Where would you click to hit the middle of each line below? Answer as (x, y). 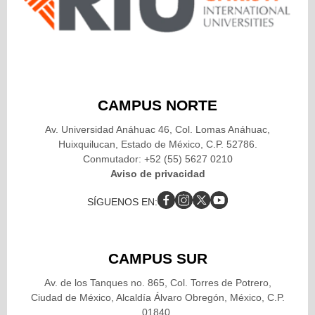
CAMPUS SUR (157, 258)
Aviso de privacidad (157, 173)
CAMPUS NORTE (157, 105)
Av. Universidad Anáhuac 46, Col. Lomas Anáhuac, (157, 129)
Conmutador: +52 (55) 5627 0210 (157, 159)
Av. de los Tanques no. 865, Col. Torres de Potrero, (157, 282)
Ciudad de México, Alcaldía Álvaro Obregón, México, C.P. (157, 297)
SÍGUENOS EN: (122, 201)
